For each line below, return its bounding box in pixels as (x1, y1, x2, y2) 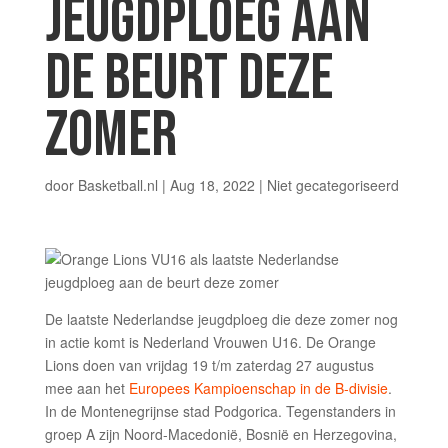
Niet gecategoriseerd (266, 175, 399, 195)
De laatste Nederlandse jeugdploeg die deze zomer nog (44, 309, 398, 329)
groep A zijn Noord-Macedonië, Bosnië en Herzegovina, (44, 424, 397, 444)
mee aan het (44, 378, 129, 398)
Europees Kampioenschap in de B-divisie (128, 378, 388, 398)
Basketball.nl (77, 175, 158, 195)
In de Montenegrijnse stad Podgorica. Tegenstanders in (44, 401, 396, 421)
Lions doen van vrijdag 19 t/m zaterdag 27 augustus (44, 355, 374, 375)
